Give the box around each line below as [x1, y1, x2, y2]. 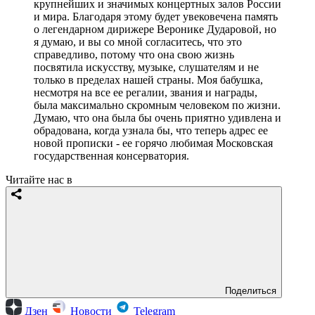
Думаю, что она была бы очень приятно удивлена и [34, 112, 281, 124]
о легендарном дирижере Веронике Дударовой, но [34, 23, 276, 36]
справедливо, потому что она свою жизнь [34, 49, 234, 61]
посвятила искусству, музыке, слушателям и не [34, 61, 259, 74]
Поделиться [225, 285, 276, 297]
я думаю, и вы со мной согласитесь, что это [34, 36, 242, 49]
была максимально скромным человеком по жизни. [34, 99, 281, 112]
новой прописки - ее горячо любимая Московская [34, 137, 273, 150]
